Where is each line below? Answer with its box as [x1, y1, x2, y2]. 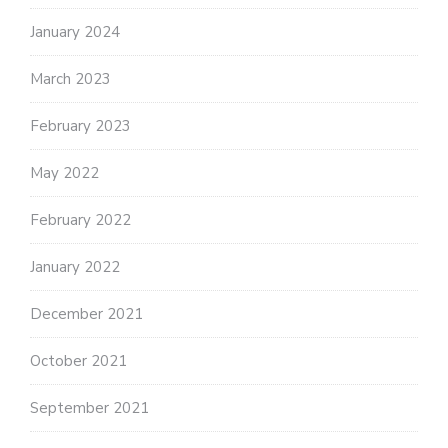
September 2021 [30, 398, 149, 419]
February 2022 [30, 210, 131, 231]
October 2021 [30, 351, 127, 372]
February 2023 [30, 116, 131, 137]
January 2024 [30, 22, 120, 43]
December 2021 [30, 304, 143, 325]
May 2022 [30, 163, 99, 184]
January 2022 [30, 257, 120, 278]
